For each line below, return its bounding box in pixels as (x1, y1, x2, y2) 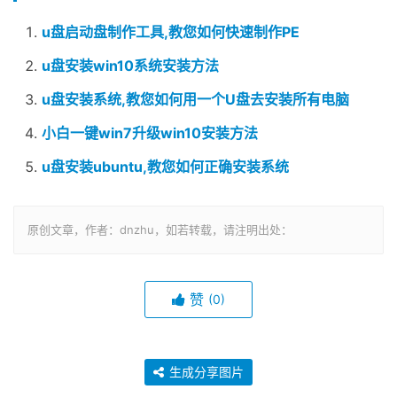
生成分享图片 (166, 364, 244, 379)
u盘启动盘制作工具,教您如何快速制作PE (42, 23, 300, 41)
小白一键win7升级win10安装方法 (42, 124, 258, 142)
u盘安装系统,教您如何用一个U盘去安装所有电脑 (42, 90, 349, 108)
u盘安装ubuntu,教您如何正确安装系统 (42, 158, 289, 175)
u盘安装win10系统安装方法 (42, 57, 219, 74)
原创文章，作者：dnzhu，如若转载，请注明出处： (27, 222, 292, 237)
